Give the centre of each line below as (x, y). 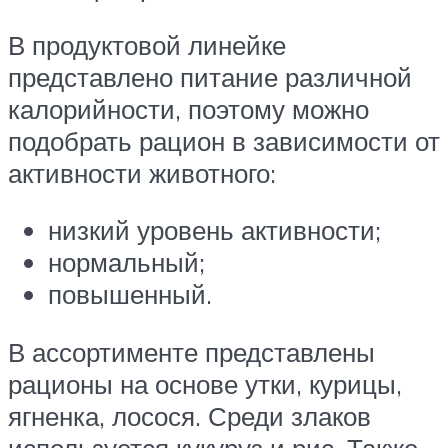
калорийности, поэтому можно (188, 108)
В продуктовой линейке (147, 44)
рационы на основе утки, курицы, (205, 383)
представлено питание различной (210, 76)
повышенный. (130, 294)
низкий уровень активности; (214, 230)
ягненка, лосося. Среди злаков (189, 415)
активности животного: (142, 172)
